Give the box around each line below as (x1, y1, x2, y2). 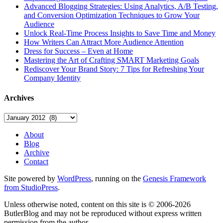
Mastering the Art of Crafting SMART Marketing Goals (24, 56, 199, 65)
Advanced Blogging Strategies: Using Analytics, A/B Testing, (24, 2, 218, 11)
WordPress (57, 174, 91, 183)
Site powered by (4, 174, 57, 183)
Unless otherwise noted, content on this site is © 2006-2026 (4, 200, 191, 209)
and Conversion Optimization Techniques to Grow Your (24, 11, 200, 20)
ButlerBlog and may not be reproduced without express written (4, 209, 202, 218)
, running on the (91, 174, 143, 183)
